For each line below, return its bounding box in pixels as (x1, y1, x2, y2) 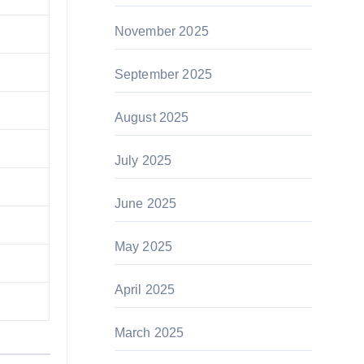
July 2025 (114, 154, 172, 167)
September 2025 (114, 67, 213, 81)
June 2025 (114, 197, 177, 210)
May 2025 (114, 240, 173, 253)
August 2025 (114, 110, 189, 124)
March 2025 (114, 326, 184, 340)
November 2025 (114, 24, 210, 38)
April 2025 (114, 283, 175, 297)
